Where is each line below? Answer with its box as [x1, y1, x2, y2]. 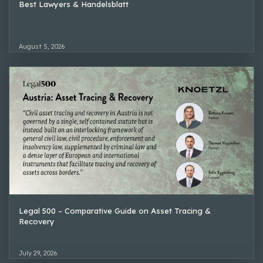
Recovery [19, 217, 55, 226]
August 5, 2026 [19, 42, 65, 50]
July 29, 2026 [19, 249, 57, 257]
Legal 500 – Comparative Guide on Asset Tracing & [19, 206, 211, 215]
